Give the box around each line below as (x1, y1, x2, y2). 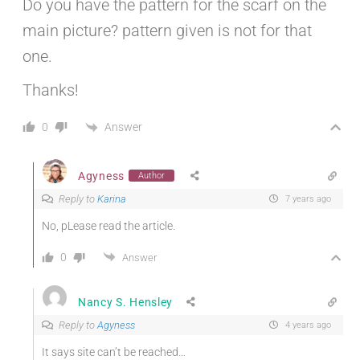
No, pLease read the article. (42, 219, 175, 233)
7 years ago (283, 194, 331, 205)
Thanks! (22, 80, 79, 100)
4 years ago (283, 320, 331, 331)
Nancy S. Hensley (78, 295, 174, 309)
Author (137, 170, 165, 182)
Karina (97, 193, 126, 206)
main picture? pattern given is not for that (22, 21, 312, 41)
